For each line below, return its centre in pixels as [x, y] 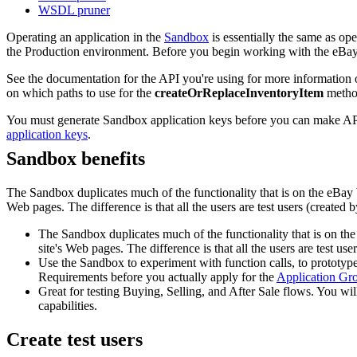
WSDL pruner [74, 10]
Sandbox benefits [76, 159]
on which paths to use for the [80, 93]
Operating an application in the [85, 37]
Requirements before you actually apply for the [157, 277]
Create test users [75, 339]
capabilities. [68, 305]
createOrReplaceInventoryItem [239, 93]
